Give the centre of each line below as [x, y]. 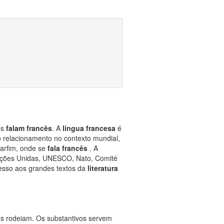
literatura [103, 168]
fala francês [68, 148]
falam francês [29, 128]
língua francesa [90, 128]
